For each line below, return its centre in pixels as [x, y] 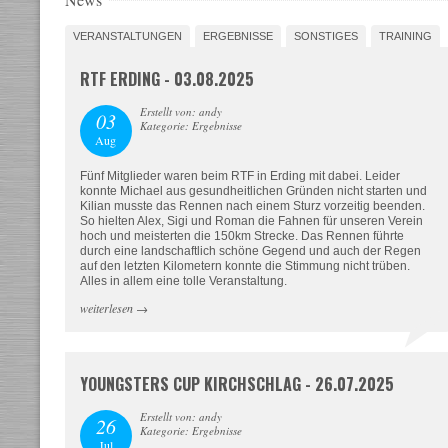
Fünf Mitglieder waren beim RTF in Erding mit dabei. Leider [239, 176]
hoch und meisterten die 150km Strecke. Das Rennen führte [241, 236]
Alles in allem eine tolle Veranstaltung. [183, 281]
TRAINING [405, 36]
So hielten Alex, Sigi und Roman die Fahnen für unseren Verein [251, 221]
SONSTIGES [325, 36]
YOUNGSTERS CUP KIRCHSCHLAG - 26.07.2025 [236, 384]
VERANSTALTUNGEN [127, 36]
